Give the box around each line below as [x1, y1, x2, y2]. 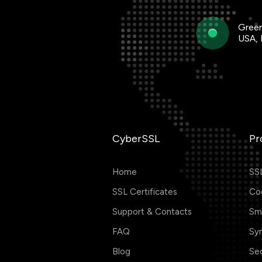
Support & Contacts [112, 206, 192, 217]
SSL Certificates [112, 187, 177, 197]
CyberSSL [112, 132, 160, 145]
